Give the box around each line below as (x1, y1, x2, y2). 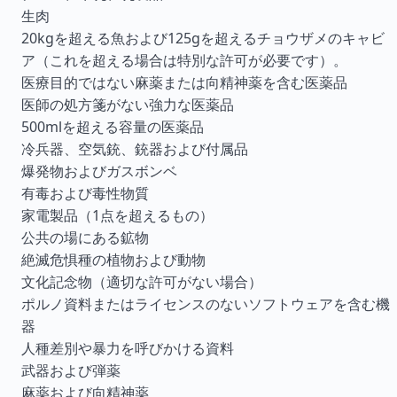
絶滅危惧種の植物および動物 (21, 250, 206, 269)
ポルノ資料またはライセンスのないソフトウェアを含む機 (21, 294, 390, 314)
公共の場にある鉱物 (21, 228, 149, 247)
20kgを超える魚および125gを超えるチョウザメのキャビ (21, 28, 385, 48)
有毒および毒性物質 (21, 183, 149, 203)
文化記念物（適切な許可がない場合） (21, 272, 262, 292)
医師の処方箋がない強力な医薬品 (21, 95, 234, 114)
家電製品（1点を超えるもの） (21, 206, 214, 225)
